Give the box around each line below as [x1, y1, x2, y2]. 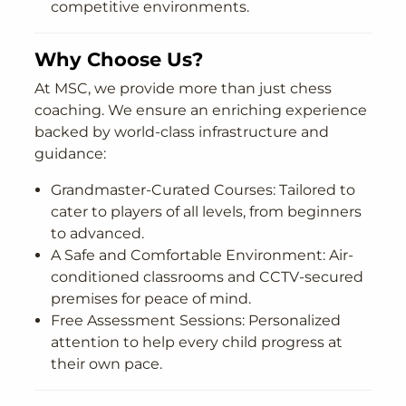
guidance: [34, 145, 107, 163]
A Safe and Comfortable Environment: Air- [51, 246, 353, 265]
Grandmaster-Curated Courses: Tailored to [51, 181, 355, 199]
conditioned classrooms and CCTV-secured [51, 268, 363, 286]
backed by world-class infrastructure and [34, 123, 330, 141]
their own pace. [51, 355, 162, 373]
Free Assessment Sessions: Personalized [51, 312, 341, 330]
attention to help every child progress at [51, 333, 343, 352]
